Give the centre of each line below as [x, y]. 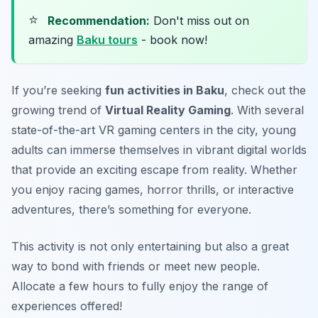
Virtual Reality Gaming [168, 110]
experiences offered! [67, 306]
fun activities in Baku [165, 90]
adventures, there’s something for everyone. [131, 209]
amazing [53, 39]
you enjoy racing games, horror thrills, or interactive [153, 189]
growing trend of [58, 110]
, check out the [265, 90]
